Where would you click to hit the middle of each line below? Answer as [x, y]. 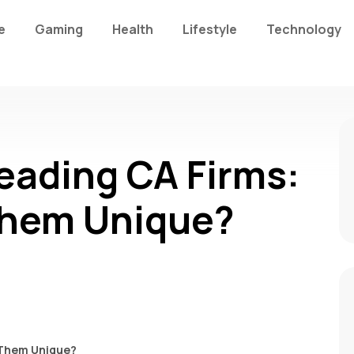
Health [133, 29]
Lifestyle [210, 29]
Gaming [59, 29]
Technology [304, 29]
